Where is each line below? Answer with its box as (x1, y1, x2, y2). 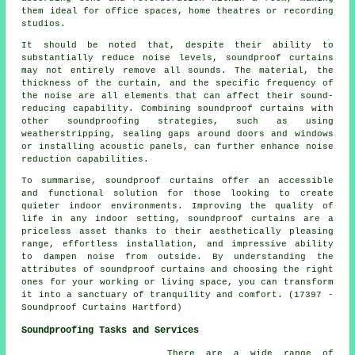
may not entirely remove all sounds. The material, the (21, 65, 334, 75)
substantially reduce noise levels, (21, 52, 226, 63)
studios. (21, 18, 67, 29)
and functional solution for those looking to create (21, 188, 334, 198)
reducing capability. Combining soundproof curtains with (21, 103, 334, 113)
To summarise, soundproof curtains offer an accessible (21, 175, 334, 185)
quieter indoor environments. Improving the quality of (21, 200, 334, 211)
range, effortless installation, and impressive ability (21, 239, 334, 249)
